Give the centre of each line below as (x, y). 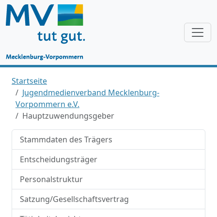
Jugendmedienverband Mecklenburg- (91, 93)
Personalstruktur (51, 179)
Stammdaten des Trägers (66, 139)
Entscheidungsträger (59, 159)
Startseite (29, 81)
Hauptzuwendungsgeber (68, 116)
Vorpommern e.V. (47, 104)
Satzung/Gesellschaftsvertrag (74, 199)
